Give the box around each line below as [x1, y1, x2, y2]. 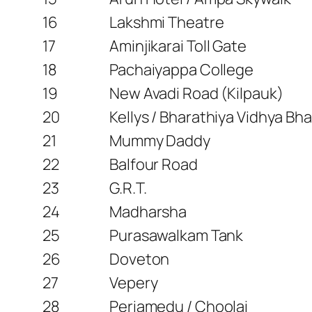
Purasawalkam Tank [109, 224, 244, 246]
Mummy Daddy [109, 130, 210, 151]
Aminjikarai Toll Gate [109, 35, 247, 56]
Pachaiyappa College [109, 58, 254, 80]
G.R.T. [109, 177, 147, 198]
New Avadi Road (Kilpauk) [109, 82, 283, 104]
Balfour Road [109, 153, 198, 175]
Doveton [109, 248, 170, 270]
